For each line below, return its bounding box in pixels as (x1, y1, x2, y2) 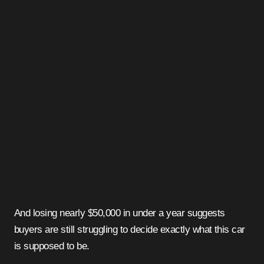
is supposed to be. (14, 240, 90, 252)
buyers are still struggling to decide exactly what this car (14, 224, 245, 236)
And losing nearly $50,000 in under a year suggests (14, 207, 225, 219)
